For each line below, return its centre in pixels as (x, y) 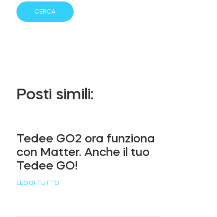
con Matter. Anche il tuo (83, 152)
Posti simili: (55, 94)
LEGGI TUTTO (38, 183)
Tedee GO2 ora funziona (86, 138)
